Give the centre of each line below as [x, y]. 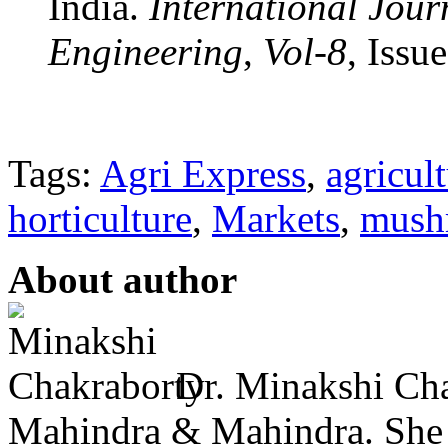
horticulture [100, 218]
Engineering [145, 51]
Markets [276, 218]
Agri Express [203, 173]
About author [122, 279]
